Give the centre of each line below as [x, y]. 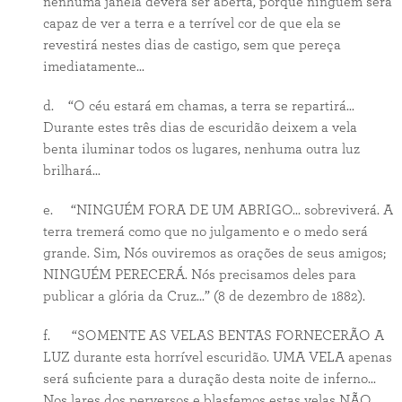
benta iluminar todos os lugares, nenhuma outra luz [201, 149]
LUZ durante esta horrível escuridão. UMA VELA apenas [217, 357]
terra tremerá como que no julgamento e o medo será [205, 232]
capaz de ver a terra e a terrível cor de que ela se [192, 23]
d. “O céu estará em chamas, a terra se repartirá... [198, 106]
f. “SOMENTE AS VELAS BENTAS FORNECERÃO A [213, 336]
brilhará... [71, 170]
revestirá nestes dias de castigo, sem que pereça [192, 45]
